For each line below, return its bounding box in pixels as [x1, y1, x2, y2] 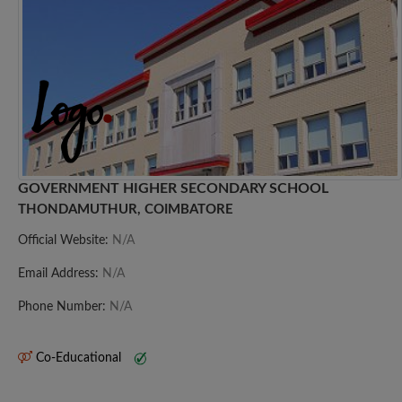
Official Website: [18, 233, 112, 247]
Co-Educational [32, 351, 125, 364]
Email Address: [18, 267, 102, 280]
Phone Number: [18, 300, 109, 313]
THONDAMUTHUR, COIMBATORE [18, 202, 233, 216]
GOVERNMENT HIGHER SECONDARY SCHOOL [18, 180, 328, 196]
